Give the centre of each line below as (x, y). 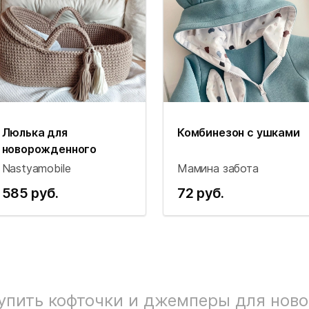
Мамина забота (218, 168)
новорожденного (49, 149)
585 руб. (30, 193)
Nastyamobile (36, 168)
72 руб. (201, 193)
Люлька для (34, 132)
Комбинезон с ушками (239, 132)
